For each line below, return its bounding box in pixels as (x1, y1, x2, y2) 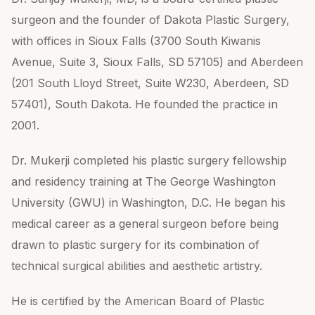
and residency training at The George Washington (11, 174, 276, 188)
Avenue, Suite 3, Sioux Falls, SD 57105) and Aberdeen (11, 55, 303, 69)
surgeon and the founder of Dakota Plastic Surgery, (11, 13, 290, 27)
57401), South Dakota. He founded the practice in (11, 97, 278, 111)
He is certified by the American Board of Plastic (11, 294, 264, 308)
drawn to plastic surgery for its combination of (11, 238, 259, 252)
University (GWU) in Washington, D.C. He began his (11, 195, 285, 210)
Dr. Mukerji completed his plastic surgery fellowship (11, 153, 287, 167)
